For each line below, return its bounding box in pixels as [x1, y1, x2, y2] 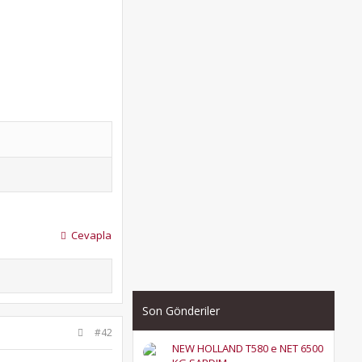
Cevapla [71, 227, 112, 242]
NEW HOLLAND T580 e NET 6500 [172, 340, 323, 356]
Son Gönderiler [142, 303, 220, 318]
